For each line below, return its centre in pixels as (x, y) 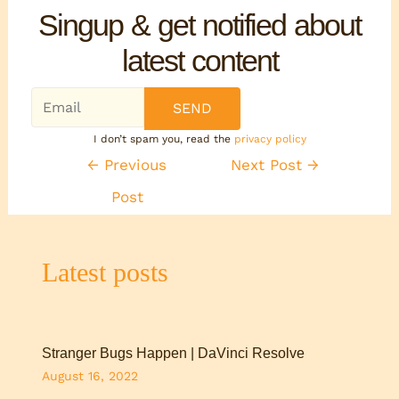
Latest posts (106, 272)
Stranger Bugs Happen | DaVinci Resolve (174, 353)
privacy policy (270, 138)
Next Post (269, 164)
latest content (199, 60)
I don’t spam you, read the (163, 138)
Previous (133, 164)
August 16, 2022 (90, 375)
